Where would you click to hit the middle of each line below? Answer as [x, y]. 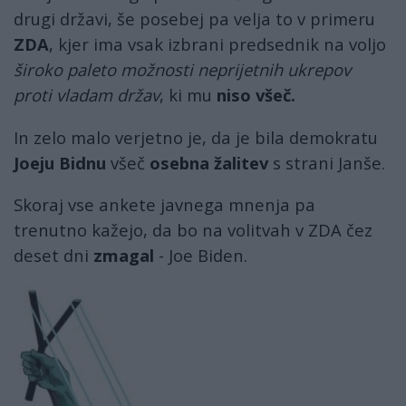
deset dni [53, 256]
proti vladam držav [87, 95]
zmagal [124, 256]
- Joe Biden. [201, 256]
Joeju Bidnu [60, 162]
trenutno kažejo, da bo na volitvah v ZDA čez [193, 230]
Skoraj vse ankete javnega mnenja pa [164, 205]
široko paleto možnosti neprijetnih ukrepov [182, 70]
